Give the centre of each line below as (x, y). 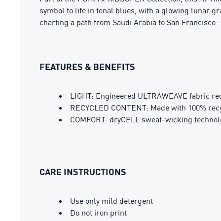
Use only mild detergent (111, 201)
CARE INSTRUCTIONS (83, 172)
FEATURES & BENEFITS (87, 67)
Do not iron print (98, 213)
